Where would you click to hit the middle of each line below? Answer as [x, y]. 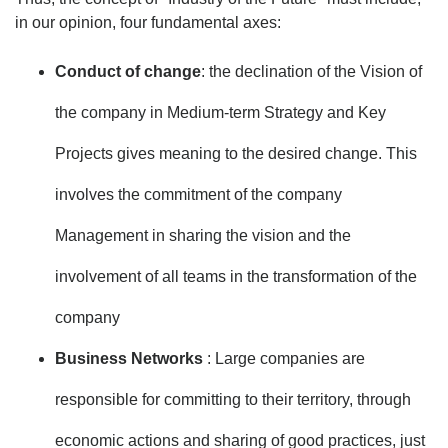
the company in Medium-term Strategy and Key [220, 112]
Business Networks [131, 358]
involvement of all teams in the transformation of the [236, 276]
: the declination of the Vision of [311, 71]
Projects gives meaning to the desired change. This [236, 153]
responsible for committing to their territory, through [233, 399]
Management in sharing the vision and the [203, 235]
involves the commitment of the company [198, 194]
